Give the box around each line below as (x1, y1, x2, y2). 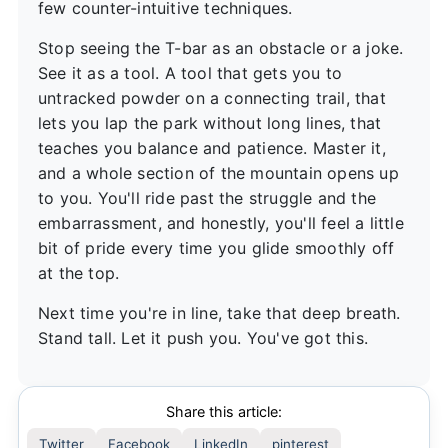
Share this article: (166, 402, 282, 420)
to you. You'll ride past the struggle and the (38, 187, 377, 208)
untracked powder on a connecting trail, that (38, 87, 386, 108)
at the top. (38, 262, 120, 283)
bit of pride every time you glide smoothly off (38, 237, 395, 258)
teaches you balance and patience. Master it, (38, 137, 386, 158)
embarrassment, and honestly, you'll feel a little (38, 212, 404, 233)
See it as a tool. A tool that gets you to (38, 62, 343, 83)
